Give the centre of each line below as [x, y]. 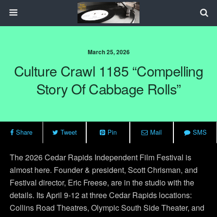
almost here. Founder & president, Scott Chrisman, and [104, 170]
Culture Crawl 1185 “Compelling [108, 70]
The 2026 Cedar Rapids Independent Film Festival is [101, 157]
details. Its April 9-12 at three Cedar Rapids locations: [101, 195]
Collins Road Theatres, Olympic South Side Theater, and [107, 208]
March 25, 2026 [108, 52]
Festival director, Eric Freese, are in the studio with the [102, 182]
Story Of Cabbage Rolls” [108, 88]
